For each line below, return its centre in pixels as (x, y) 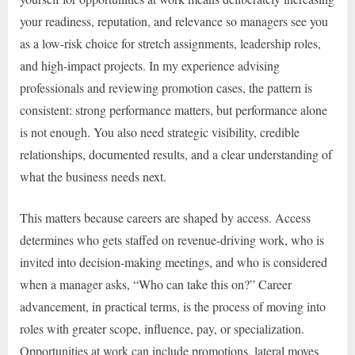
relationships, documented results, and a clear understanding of (176, 155)
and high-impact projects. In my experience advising (150, 66)
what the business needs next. (93, 177)
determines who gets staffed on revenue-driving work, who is (172, 240)
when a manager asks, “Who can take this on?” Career (156, 284)
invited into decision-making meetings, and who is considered (174, 262)
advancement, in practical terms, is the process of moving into (173, 307)
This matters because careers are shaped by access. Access (165, 218)
